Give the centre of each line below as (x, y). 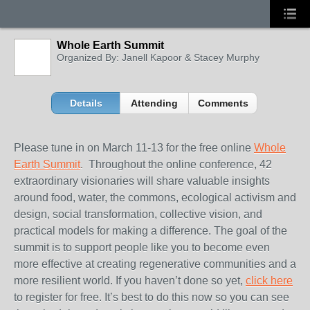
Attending (155, 103)
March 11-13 (133, 148)
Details (86, 103)
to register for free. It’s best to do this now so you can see (152, 297)
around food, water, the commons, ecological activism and (155, 198)
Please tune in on (58, 148)
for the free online (207, 148)
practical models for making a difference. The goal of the (151, 231)
